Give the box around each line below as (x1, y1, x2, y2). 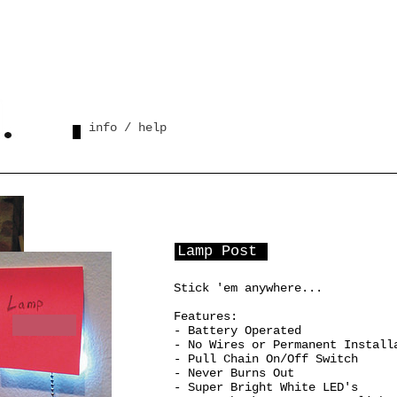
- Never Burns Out (174, 366, 294, 380)
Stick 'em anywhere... (174, 281, 323, 295)
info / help (89, 121, 167, 135)
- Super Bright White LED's (174, 380, 358, 394)
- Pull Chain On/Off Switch (174, 352, 358, 366)
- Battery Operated (174, 323, 301, 338)
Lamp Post (177, 243, 257, 260)
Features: (174, 309, 237, 323)
